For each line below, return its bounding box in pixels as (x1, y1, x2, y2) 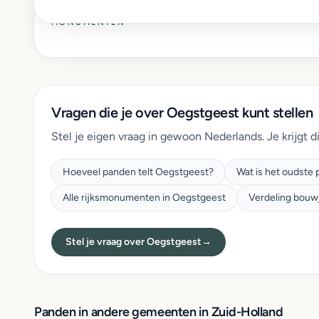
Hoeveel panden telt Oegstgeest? (63, 166, 214, 178)
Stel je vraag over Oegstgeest (66, 236, 202, 248)
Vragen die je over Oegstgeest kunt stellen (51, 104, 313, 121)
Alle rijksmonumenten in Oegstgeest (63, 192, 226, 204)
